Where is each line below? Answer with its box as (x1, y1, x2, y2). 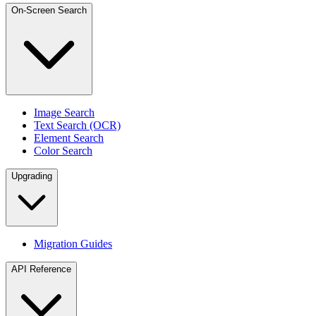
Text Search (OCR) (34, 119, 121, 131)
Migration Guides (34, 238, 112, 250)
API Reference (11, 264, 71, 274)
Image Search (34, 107, 95, 119)
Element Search (34, 132, 104, 144)
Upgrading (11, 171, 52, 181)
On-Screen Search (11, 5, 87, 16)
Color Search (34, 145, 92, 157)
